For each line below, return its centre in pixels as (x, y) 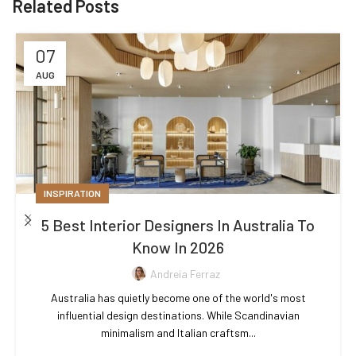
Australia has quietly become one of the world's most (178, 297)
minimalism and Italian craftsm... (178, 332)
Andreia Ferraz (185, 273)
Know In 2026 (178, 247)
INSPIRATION (72, 193)
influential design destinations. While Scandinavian (178, 315)
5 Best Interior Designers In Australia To (178, 224)
